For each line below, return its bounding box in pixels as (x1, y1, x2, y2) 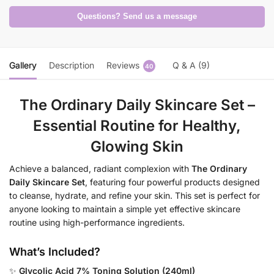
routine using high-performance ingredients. (9, 217, 185, 228)
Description (49, 60, 94, 71)
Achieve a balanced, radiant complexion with (9, 163, 191, 174)
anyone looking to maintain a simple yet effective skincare (9, 204, 240, 215)
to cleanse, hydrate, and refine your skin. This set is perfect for (9, 190, 260, 201)
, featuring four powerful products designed (85, 177, 260, 188)
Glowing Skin (91, 138, 183, 156)
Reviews (106, 60, 139, 71)
